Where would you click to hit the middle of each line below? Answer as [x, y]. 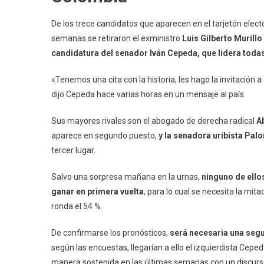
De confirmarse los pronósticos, [110, 232]
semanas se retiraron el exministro [117, 38]
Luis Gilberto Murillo [222, 38]
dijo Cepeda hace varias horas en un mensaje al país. [148, 94]
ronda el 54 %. [77, 206]
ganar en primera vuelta [98, 191]
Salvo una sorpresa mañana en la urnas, [126, 176]
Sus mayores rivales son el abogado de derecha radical [154, 121]
